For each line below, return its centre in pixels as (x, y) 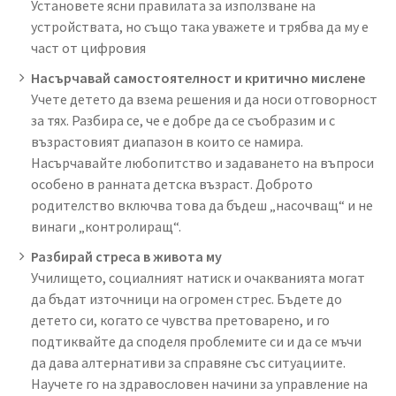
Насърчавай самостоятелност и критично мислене (198, 77)
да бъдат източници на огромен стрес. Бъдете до (187, 298)
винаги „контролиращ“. (106, 226)
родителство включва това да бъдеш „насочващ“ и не (202, 205)
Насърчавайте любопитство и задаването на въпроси (202, 162)
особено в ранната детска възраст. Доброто (172, 183)
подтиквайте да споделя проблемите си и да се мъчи (196, 341)
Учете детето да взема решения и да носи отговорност (204, 99)
